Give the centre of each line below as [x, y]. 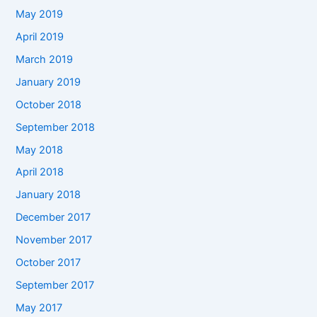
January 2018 [48, 195]
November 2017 [54, 240]
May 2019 [40, 14]
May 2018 [40, 150]
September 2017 [55, 286]
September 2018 [56, 127]
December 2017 [53, 218]
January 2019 [48, 82]
